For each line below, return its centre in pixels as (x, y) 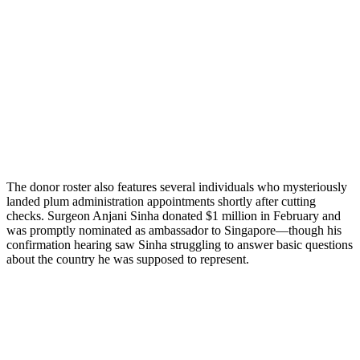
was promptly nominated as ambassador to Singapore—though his (174, 230)
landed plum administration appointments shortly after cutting (161, 201)
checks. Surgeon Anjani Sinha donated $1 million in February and (174, 215)
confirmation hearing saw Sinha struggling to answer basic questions (180, 244)
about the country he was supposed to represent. (128, 259)
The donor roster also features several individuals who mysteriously (177, 186)
